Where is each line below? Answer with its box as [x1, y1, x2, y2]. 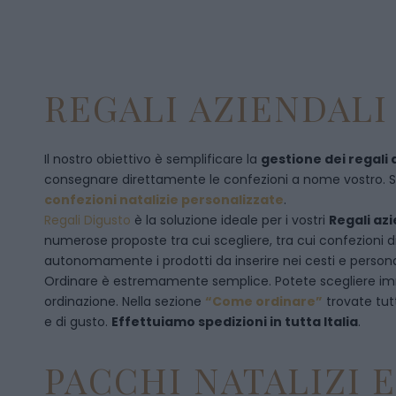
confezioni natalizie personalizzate [44, 191, 284, 209]
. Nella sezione [116, 293, 205, 310]
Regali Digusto [44, 211, 131, 229]
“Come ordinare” [205, 293, 323, 310]
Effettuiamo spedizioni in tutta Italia [111, 313, 358, 331]
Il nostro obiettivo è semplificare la [44, 150, 261, 168]
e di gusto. [44, 313, 111, 331]
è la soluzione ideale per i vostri [131, 211, 329, 229]
